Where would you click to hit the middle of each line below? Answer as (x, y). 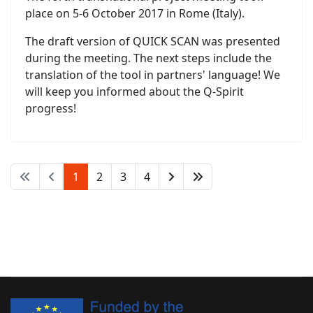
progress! (51, 108)
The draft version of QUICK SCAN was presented (153, 41)
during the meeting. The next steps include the (148, 58)
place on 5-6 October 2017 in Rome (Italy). (135, 13)
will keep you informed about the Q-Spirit (134, 91)
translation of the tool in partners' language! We (153, 74)
